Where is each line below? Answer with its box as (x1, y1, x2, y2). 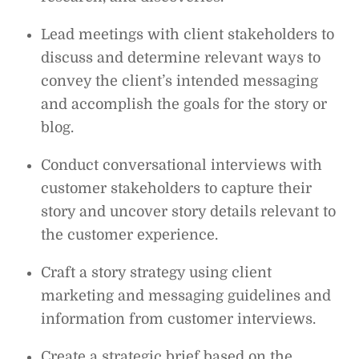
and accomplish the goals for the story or (41, 95, 328, 112)
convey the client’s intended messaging (41, 72, 319, 89)
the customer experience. (41, 226, 219, 243)
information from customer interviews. (41, 310, 317, 327)
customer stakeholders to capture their (41, 179, 313, 196)
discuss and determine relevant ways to (41, 49, 321, 66)
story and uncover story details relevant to (41, 203, 337, 220)
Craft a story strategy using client (41, 264, 272, 280)
